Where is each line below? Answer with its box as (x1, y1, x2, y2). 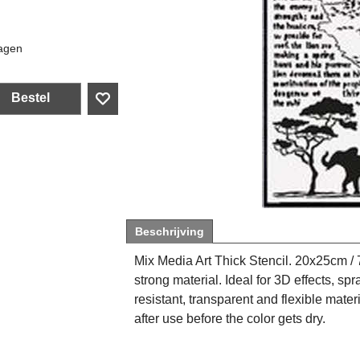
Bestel (11, 90, 50, 104)
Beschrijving (135, 225, 204, 238)
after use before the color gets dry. (134, 312, 325, 325)
